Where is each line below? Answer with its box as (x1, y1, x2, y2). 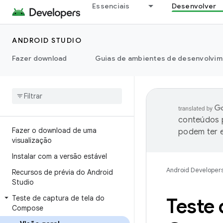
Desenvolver (171, 1, 217, 10)
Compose (12, 204, 43, 213)
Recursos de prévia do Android (12, 168, 113, 177)
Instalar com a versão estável (12, 152, 107, 161)
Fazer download (12, 54, 67, 63)
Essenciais (92, 1, 130, 10)
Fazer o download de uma (12, 126, 97, 135)
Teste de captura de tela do (12, 194, 105, 203)
